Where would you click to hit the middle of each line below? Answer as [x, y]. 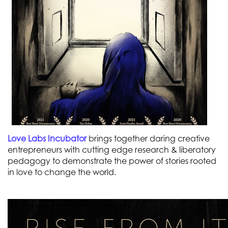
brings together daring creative [148, 138]
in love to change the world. [62, 172]
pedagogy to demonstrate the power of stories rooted [112, 161]
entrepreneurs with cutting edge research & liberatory [112, 149]
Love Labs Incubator [47, 138]
